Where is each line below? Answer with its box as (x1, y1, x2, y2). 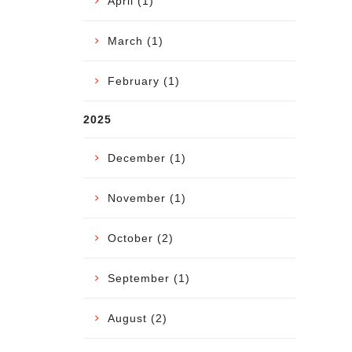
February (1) (108, 74, 180, 87)
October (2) (108, 231, 174, 244)
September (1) (108, 271, 190, 284)
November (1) (108, 191, 186, 204)
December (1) (108, 151, 186, 164)
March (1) (108, 34, 163, 47)
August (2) (108, 311, 167, 324)
